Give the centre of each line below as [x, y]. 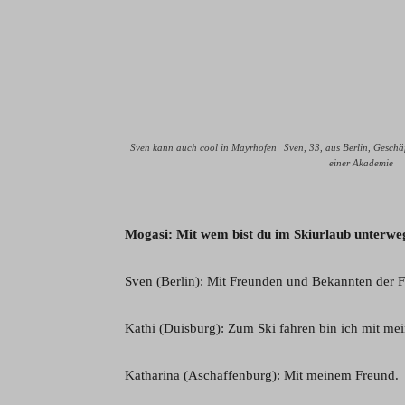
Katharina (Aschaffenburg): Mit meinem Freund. [262, 375]
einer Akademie [361, 162]
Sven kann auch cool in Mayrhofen [203, 147]
